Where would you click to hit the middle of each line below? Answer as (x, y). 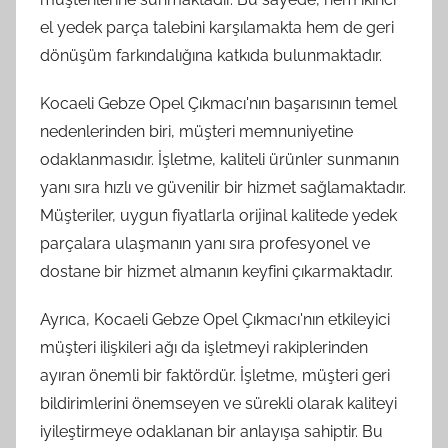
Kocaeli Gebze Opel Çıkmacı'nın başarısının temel (218, 103)
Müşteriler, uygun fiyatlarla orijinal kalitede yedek (218, 215)
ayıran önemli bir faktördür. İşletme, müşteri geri (215, 375)
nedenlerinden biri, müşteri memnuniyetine (196, 131)
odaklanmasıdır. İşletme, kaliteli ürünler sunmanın (219, 159)
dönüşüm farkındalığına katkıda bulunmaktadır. (211, 55)
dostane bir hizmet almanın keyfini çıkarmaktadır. (216, 271)
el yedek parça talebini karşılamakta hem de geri (217, 27)
